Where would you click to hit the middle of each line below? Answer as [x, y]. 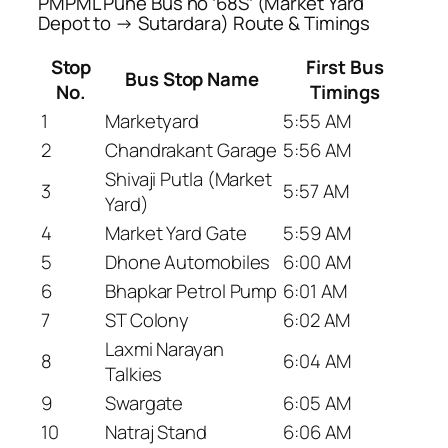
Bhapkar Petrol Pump [191, 290]
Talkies [134, 373]
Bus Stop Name [192, 78]
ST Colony [147, 319]
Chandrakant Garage [191, 149]
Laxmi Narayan [164, 348]
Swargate [144, 402]
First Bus [345, 66]
